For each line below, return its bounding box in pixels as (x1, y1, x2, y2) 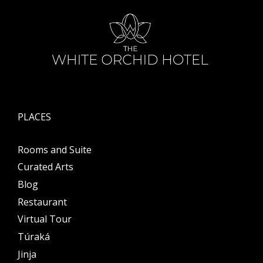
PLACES (18, 110, 51, 123)
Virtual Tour (18, 213, 72, 226)
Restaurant (18, 195, 67, 208)
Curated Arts (18, 160, 73, 174)
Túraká (18, 230, 50, 244)
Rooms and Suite (18, 143, 92, 156)
